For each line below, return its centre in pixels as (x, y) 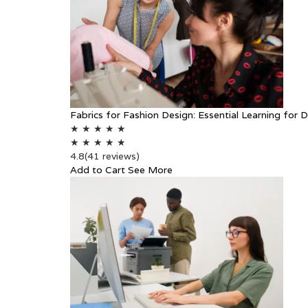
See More (150, 170)
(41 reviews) (112, 156)
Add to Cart (98, 170)
